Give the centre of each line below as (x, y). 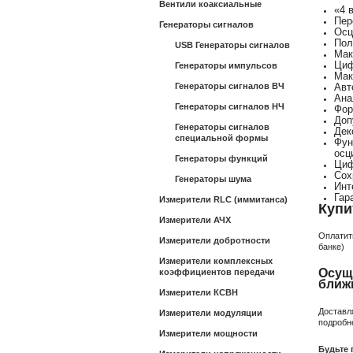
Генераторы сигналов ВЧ (230, 86)
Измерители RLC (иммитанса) (223, 199)
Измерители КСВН (199, 292)
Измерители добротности (215, 240)
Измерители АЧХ (195, 220)
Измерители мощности (208, 333)
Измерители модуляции (211, 313)
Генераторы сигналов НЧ (230, 106)
